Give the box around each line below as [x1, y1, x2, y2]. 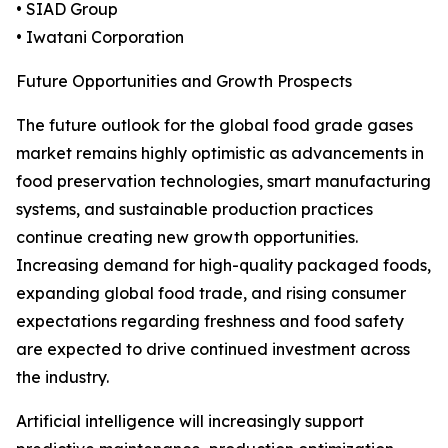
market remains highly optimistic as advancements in [16, 143, 424, 164]
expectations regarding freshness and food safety [16, 311, 404, 332]
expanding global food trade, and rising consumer [16, 283, 406, 304]
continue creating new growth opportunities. [16, 227, 358, 248]
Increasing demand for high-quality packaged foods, [16, 255, 431, 276]
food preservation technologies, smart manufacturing [16, 171, 431, 192]
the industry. [16, 367, 109, 388]
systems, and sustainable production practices [16, 199, 373, 220]
